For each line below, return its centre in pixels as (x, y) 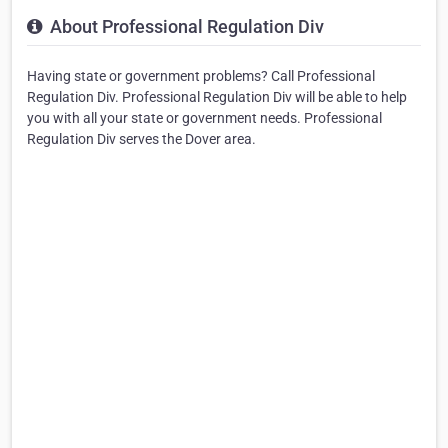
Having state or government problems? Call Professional (201, 76)
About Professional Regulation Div (185, 27)
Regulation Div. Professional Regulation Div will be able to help (217, 97)
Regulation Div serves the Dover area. (141, 139)
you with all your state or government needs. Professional (204, 118)
